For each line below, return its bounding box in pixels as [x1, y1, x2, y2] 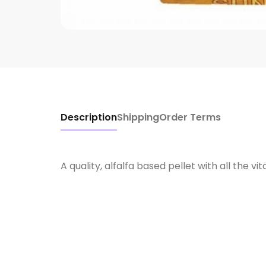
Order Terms [159, 110, 221, 125]
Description [61, 110, 117, 125]
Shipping [117, 110, 159, 125]
